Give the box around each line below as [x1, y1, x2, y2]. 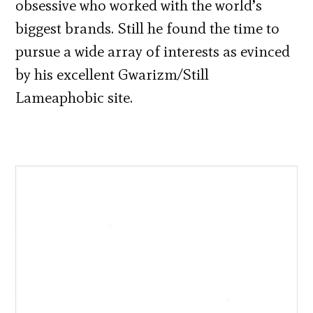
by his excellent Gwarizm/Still [15, 64, 210, 84]
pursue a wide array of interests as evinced [15, 41, 291, 61]
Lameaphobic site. [15, 87, 133, 107]
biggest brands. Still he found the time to [15, 18, 280, 38]
